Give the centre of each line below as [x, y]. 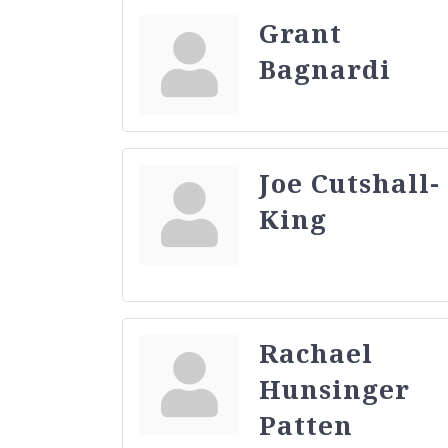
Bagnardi [325, 68]
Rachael [316, 352]
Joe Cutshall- [349, 182]
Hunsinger [334, 388]
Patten [306, 424]
